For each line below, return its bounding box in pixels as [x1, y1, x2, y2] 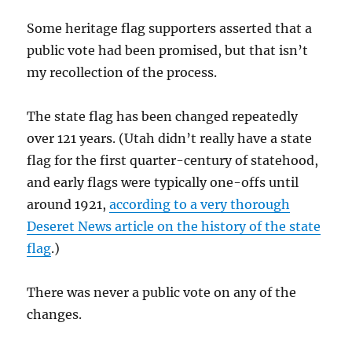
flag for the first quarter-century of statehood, [27, 152, 319, 168]
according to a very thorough [109, 196, 291, 212]
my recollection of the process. [27, 64, 218, 80]
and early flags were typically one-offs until [27, 174, 299, 190]
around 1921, [27, 196, 110, 212]
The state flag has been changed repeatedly [27, 108, 299, 124]
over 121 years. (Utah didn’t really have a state [27, 130, 313, 146]
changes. [27, 306, 82, 322]
